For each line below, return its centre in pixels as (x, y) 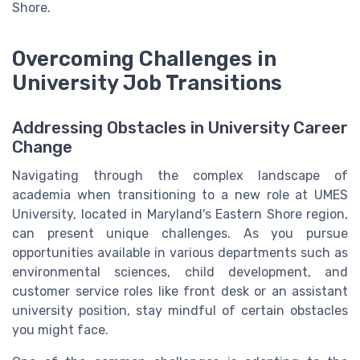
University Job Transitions (147, 82)
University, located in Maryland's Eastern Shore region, (180, 214)
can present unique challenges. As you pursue (180, 233)
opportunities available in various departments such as (180, 252)
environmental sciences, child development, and (180, 272)
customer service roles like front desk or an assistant (180, 291)
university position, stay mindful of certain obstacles (180, 310)
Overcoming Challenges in (144, 58)
